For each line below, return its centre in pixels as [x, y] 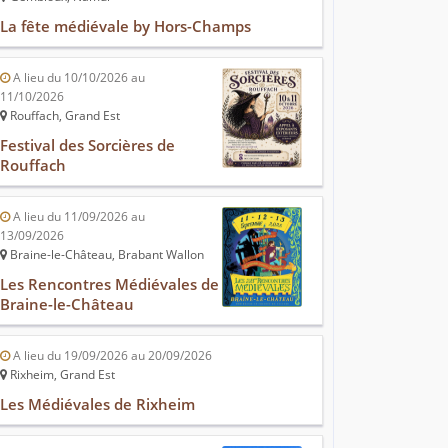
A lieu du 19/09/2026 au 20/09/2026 [111, 356]
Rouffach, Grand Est [63, 116]
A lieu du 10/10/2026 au [77, 78]
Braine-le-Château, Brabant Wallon [105, 255]
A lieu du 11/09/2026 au [77, 217]
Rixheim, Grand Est [61, 375]
